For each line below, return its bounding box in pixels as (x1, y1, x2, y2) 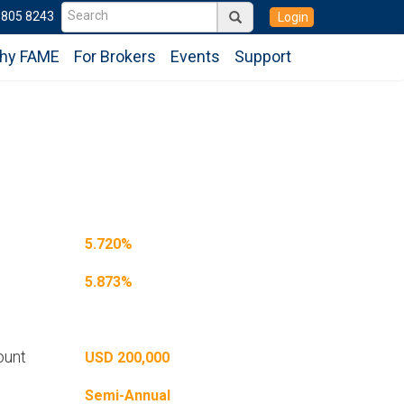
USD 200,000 (84, 349, 170, 366)
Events (170, 47, 220, 66)
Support (234, 47, 291, 66)
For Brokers (74, 47, 156, 66)
